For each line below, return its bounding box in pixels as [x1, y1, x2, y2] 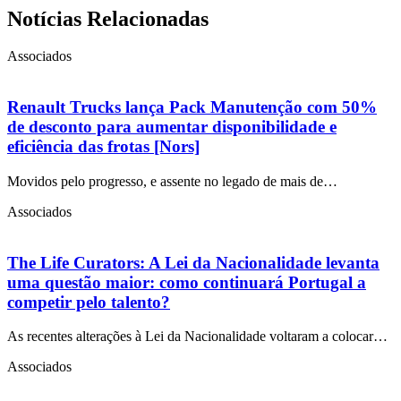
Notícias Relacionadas [7, 6, 209, 30]
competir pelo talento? [7, 292, 170, 311]
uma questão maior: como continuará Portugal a [7, 272, 366, 292]
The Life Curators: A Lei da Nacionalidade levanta [7, 252, 380, 272]
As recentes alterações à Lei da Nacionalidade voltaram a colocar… [7, 328, 388, 345]
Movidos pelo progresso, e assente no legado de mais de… [7, 173, 337, 189]
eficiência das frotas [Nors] [7, 137, 200, 157]
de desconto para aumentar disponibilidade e [7, 117, 337, 137]
